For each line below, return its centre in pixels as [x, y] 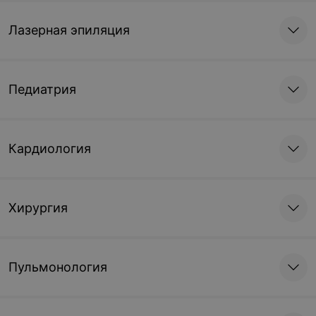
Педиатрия [42, 89]
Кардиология [50, 148]
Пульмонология [58, 267]
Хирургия [38, 208]
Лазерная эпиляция [69, 30]
